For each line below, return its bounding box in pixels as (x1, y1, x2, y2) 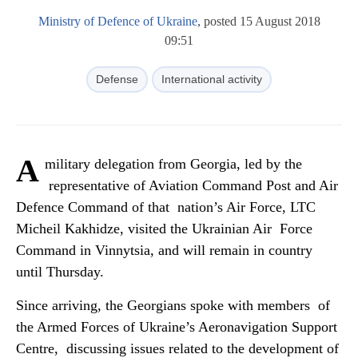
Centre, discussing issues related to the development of (16, 340, 339, 356)
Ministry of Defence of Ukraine (38, 14, 197, 28)
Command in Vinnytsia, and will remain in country (16, 242, 312, 258)
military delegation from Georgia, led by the (45, 156, 302, 172)
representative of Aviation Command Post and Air (45, 177, 338, 193)
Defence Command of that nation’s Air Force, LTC (16, 199, 316, 215)
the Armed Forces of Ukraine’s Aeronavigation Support (16, 319, 337, 335)
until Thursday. (16, 264, 104, 280)
